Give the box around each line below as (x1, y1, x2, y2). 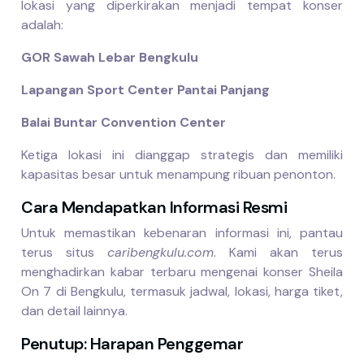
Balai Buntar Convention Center (21, 114, 226, 132)
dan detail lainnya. (21, 302, 128, 320)
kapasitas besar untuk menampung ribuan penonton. (21, 166, 336, 184)
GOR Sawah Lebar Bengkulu (21, 49, 198, 67)
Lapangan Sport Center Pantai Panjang (21, 81, 270, 99)
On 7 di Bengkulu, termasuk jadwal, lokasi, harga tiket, (21, 283, 343, 301)
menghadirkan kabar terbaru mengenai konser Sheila (21, 263, 343, 281)
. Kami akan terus (214, 244, 343, 262)
